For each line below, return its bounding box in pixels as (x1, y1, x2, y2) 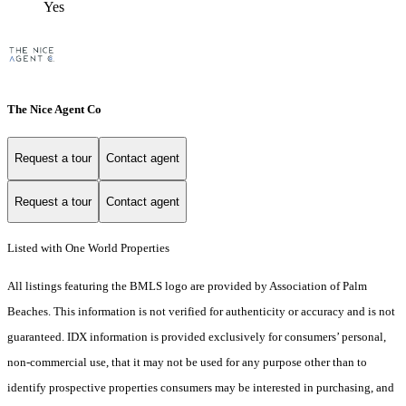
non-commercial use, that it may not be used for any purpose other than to (7, 355, 367, 370)
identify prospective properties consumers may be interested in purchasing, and (7, 381, 394, 395)
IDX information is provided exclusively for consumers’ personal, (67, 330, 386, 344)
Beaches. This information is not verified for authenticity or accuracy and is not (7, 304, 395, 319)
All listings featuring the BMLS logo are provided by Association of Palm (7, 279, 367, 294)
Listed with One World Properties (7, 241, 169, 256)
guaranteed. (7, 330, 67, 344)
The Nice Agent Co (7, 101, 101, 116)
